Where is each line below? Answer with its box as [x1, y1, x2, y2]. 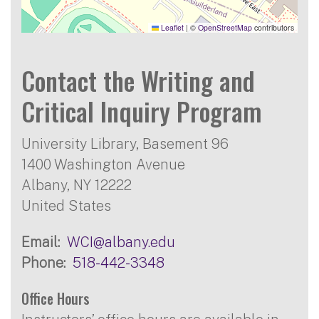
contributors [252, 21, 294, 33]
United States [21, 197, 111, 214]
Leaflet [159, 21, 184, 33]
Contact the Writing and [21, 61, 255, 99]
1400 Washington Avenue [21, 155, 185, 172]
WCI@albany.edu [66, 233, 175, 250]
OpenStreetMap [198, 21, 252, 33]
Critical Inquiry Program [21, 91, 262, 130]
